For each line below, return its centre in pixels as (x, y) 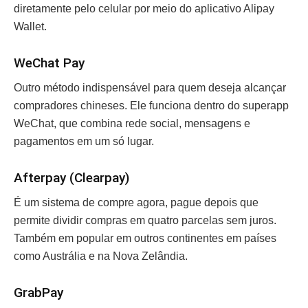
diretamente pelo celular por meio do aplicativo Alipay (144, 9)
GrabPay (40, 292)
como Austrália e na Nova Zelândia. (102, 256)
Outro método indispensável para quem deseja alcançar (150, 88)
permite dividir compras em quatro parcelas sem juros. (145, 221)
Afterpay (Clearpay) (73, 177)
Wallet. (32, 27)
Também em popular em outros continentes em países (145, 239)
